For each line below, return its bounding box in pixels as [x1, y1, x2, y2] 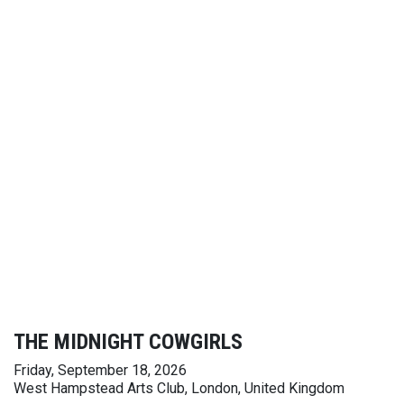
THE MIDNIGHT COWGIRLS [14, 329, 243, 354]
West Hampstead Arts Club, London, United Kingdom [14, 380, 344, 397]
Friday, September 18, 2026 [14, 362, 187, 379]
